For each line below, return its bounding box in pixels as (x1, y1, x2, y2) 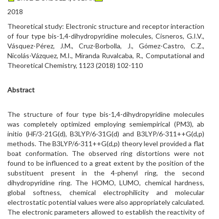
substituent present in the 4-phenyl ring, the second (7, 169, 204, 177)
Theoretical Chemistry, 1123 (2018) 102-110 (7, 61, 143, 69)
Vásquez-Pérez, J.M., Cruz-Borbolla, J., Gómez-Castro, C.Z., (7, 42, 204, 50)
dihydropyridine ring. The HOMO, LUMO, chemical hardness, (7, 178, 204, 187)
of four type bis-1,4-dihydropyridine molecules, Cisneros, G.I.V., (7, 32, 204, 40)
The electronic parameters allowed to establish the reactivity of (7, 208, 204, 216)
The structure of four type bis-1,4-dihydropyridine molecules (7, 110, 204, 118)
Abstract (7, 86, 35, 94)
